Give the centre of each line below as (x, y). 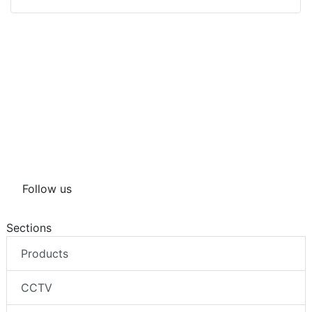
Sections (29, 227)
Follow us (47, 188)
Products (45, 253)
